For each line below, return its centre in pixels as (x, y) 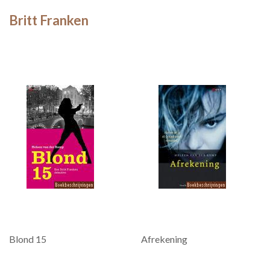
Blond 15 (28, 239)
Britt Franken (49, 20)
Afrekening (164, 239)
